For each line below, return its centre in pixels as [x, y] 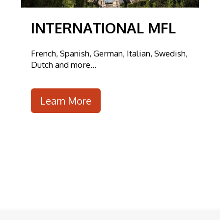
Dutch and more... [63, 65]
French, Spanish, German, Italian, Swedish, [109, 54]
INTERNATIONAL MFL [103, 28]
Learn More [66, 100]
